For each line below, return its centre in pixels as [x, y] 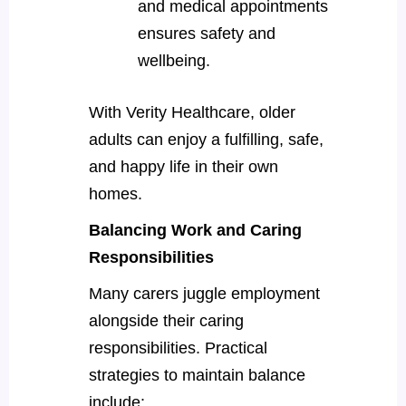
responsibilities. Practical [178, 348]
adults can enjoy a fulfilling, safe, [206, 139]
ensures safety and [206, 33]
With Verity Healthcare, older [192, 112]
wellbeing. [176, 60]
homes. [115, 193]
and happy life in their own [183, 166]
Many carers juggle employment [204, 293]
